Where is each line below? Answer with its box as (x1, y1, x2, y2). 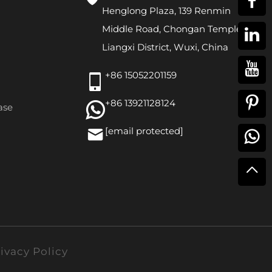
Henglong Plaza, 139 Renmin (102, 5, 231, 16)
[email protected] (105, 125, 183, 137)
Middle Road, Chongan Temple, (102, 23, 243, 35)
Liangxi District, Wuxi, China (102, 41, 228, 53)
